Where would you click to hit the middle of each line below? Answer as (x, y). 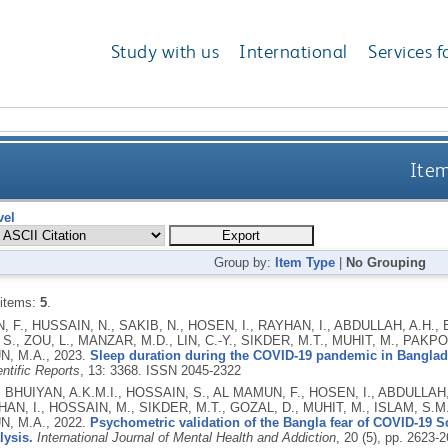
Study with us (165, 52)
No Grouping (386, 262)
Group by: (245, 262)
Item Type (305, 262)
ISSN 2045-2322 (193, 370)
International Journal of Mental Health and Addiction (186, 438)
